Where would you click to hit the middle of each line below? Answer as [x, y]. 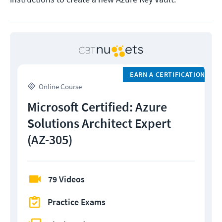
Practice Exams [77, 202]
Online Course [60, 86]
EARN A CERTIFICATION [167, 74]
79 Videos [66, 179]
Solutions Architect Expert [99, 123]
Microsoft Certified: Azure [97, 107]
